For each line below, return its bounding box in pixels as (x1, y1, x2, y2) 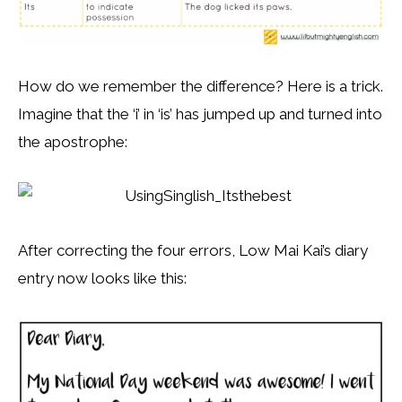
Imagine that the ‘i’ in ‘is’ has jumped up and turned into (18, 104, 382, 123)
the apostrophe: (18, 132, 127, 151)
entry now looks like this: (18, 269, 187, 288)
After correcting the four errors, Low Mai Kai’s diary (18, 241, 368, 260)
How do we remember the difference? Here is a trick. (18, 76, 383, 95)
